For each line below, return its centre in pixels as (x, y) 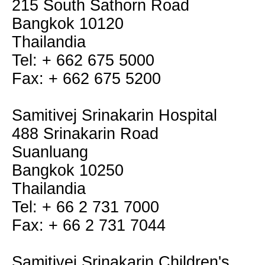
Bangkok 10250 (68, 170)
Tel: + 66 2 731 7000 (85, 207)
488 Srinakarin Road (85, 134)
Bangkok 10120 (68, 24)
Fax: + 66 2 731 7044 (89, 225)
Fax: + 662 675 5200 (86, 79)
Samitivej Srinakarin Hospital (114, 115)
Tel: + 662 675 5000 (83, 60)
